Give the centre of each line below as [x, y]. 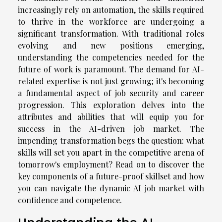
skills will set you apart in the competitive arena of [111, 152]
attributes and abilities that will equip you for [111, 116]
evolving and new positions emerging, [111, 45]
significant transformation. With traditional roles [111, 33]
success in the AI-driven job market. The [111, 128]
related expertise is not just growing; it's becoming [111, 81]
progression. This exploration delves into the [111, 105]
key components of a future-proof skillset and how [111, 176]
